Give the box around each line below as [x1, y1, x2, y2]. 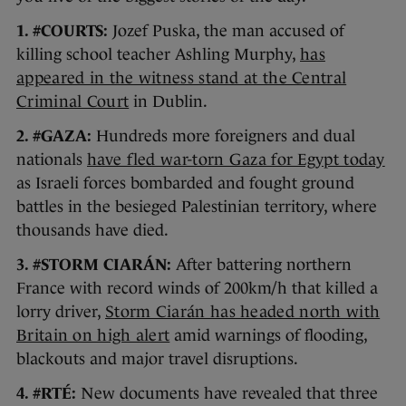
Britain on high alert [16, 326, 170, 344]
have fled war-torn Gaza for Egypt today [87, 150, 385, 169]
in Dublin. [129, 92, 208, 111]
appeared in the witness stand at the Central [16, 69, 347, 87]
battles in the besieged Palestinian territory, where [16, 198, 377, 216]
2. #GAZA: [16, 127, 92, 145]
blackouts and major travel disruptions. [16, 350, 298, 368]
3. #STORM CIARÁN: [16, 256, 171, 274]
